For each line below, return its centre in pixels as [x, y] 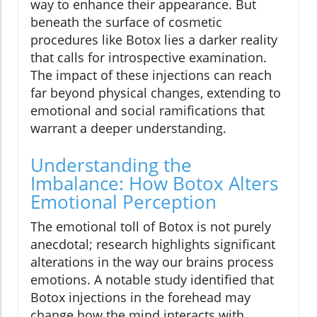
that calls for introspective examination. [149, 58]
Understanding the [111, 165]
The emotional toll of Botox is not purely [151, 227]
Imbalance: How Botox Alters [154, 184]
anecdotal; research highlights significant [153, 244]
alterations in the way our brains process [152, 262]
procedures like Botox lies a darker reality [154, 40]
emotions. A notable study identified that [152, 280]
